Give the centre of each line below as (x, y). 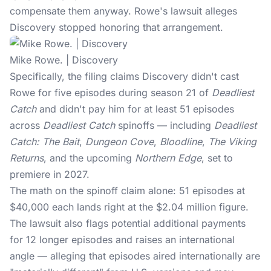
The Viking (232, 142)
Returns (27, 158)
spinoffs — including (165, 125)
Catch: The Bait (44, 142)
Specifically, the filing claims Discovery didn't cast (124, 76)
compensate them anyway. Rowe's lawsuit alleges (123, 11)
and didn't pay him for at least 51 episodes (137, 109)
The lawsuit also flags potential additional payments (128, 223)
